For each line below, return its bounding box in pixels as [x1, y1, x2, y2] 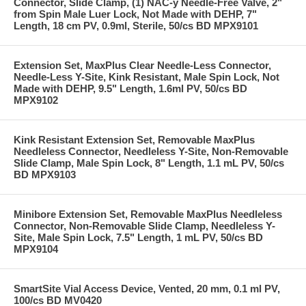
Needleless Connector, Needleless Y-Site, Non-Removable [14, 145, 288, 157]
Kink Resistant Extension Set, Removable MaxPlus [14, 133, 255, 145]
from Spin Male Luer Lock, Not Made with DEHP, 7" [14, 8, 257, 20]
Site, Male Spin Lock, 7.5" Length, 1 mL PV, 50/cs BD [14, 231, 263, 243]
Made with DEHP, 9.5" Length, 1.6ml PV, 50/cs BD [14, 82, 247, 94]
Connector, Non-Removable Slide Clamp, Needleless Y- [14, 219, 275, 232]
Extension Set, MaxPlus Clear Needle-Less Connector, [14, 59, 271, 71]
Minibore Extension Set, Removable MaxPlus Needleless [14, 208, 282, 220]
